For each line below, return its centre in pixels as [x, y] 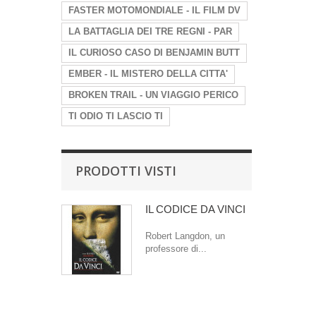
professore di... [176, 249]
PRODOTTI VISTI [126, 171]
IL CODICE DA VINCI [195, 209]
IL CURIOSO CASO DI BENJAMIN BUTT [154, 53]
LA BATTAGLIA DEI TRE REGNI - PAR [150, 31]
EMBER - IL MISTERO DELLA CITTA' [148, 74]
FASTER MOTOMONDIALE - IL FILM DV [154, 10]
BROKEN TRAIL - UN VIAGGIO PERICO [153, 95]
